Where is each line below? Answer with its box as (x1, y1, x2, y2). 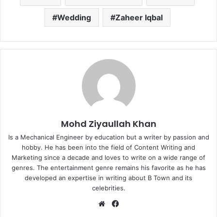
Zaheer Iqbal (115, 13, 163, 23)
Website (107, 199, 135, 208)
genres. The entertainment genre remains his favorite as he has (11, 164, 206, 172)
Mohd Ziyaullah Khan (61, 118, 156, 130)
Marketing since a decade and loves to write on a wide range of (12, 154, 205, 162)
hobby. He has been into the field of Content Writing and (22, 143, 195, 152)
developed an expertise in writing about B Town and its (25, 174, 192, 182)
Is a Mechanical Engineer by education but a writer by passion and (8, 133, 209, 141)
